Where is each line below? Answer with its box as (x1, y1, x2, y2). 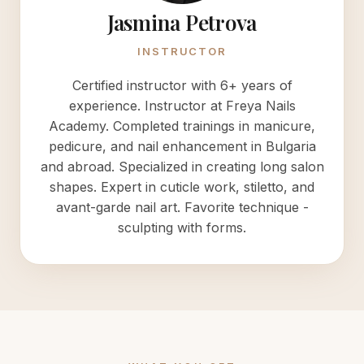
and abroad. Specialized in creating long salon (40, 158, 324, 175)
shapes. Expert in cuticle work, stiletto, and (50, 179, 314, 195)
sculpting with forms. (118, 219, 246, 236)
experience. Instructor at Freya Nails (68, 97, 296, 114)
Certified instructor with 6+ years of (71, 77, 292, 93)
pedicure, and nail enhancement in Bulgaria (48, 138, 316, 154)
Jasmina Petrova (106, 8, 258, 37)
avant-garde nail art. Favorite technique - (55, 199, 309, 215)
